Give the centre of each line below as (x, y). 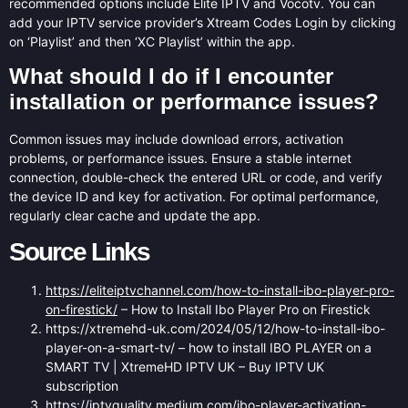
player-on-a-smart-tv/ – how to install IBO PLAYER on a (209, 347)
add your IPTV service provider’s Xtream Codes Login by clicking (203, 22)
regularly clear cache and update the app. (135, 216)
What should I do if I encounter (171, 76)
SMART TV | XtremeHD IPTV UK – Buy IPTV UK (185, 366)
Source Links (79, 251)
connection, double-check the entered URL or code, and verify (196, 178)
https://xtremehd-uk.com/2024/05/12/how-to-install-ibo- (215, 328)
